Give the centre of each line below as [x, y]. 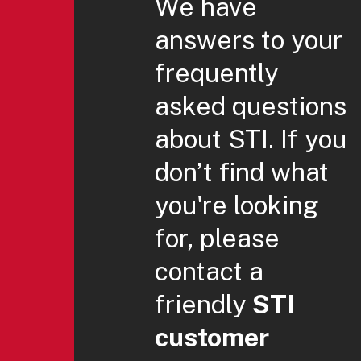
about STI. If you [251, 139]
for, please [217, 238]
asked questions [251, 106]
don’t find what [242, 172]
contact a [209, 271]
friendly [203, 304]
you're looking [237, 205]
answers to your [249, 39]
